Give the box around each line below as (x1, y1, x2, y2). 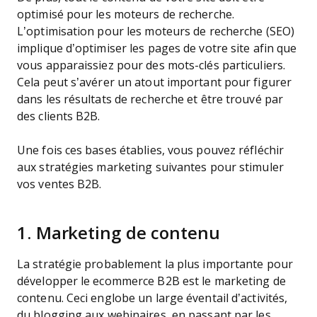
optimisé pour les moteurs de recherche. (17, 8, 234, 21)
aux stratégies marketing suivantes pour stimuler (17, 161, 284, 173)
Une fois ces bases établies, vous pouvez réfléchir (17, 144, 284, 156)
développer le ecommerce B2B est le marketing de (17, 275, 286, 287)
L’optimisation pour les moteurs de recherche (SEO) (17, 25, 295, 38)
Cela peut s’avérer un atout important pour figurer (17, 76, 292, 88)
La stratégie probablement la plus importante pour (17, 258, 293, 270)
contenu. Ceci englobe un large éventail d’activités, (17, 292, 288, 304)
